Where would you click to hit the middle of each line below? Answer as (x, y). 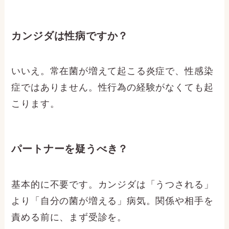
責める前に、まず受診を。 (69, 217)
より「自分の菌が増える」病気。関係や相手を (112, 201)
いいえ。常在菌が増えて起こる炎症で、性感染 (112, 71)
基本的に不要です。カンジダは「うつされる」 (112, 184)
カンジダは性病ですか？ (70, 36)
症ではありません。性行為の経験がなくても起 (112, 88)
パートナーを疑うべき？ (70, 149)
